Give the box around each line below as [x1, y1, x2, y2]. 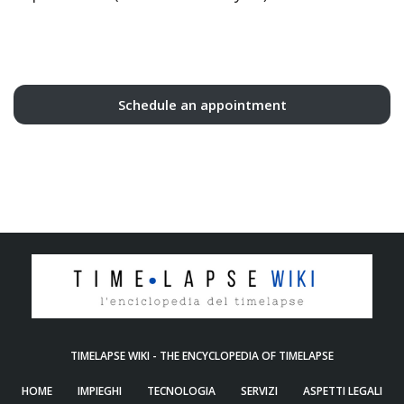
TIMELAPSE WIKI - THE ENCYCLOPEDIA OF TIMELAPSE [70, 348, 334, 363]
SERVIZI [241, 382, 278, 399]
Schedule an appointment [117, 96, 287, 114]
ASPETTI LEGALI [303, 382, 382, 399]
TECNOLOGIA [147, 382, 216, 399]
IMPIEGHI [78, 382, 122, 399]
